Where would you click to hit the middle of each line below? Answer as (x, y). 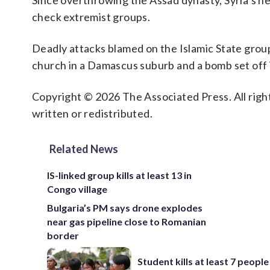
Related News (84, 149)
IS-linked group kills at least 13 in (119, 175)
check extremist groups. (91, 17)
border (63, 235)
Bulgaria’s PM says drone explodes (125, 208)
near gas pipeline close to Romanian (127, 221)
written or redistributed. (92, 113)
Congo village (77, 189)
